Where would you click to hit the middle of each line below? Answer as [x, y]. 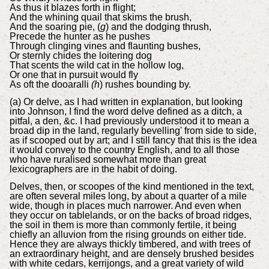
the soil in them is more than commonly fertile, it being [123, 225]
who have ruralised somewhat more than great [107, 160]
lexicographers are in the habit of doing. [93, 169]
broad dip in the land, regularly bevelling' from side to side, [133, 131]
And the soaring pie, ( [55, 27]
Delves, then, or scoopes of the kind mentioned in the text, [131, 186]
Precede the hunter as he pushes [80, 37]
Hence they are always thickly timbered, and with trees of [130, 244]
